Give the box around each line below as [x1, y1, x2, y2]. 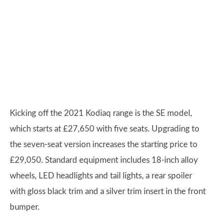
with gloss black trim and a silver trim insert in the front [10, 187, 206, 196]
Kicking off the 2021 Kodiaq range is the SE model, [10, 109, 192, 117]
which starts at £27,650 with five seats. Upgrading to [10, 124, 199, 133]
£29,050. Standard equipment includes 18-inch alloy [10, 155, 198, 164]
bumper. [10, 202, 40, 211]
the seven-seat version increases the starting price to [10, 140, 197, 149]
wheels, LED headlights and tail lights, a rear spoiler [10, 171, 192, 180]
